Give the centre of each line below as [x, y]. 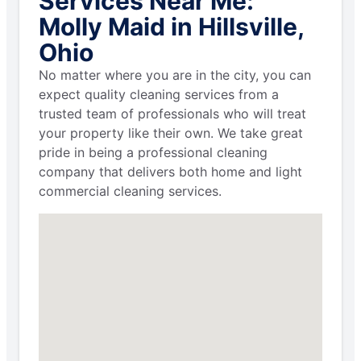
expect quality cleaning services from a [159, 95]
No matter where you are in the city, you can [175, 75]
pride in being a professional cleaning [153, 153]
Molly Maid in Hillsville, [171, 27]
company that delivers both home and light [170, 172]
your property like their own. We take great [171, 133]
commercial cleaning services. [130, 191]
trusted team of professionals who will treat [172, 114]
